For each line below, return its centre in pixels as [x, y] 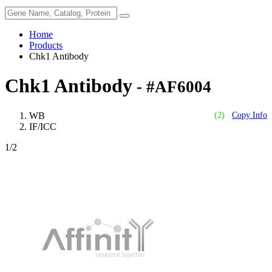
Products [46, 45]
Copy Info [250, 115]
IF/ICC [43, 126]
